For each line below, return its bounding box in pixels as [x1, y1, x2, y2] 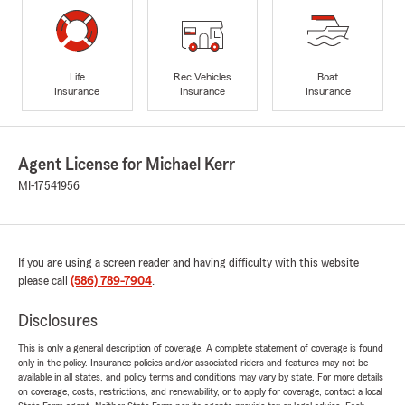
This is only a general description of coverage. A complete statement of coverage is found [18, 343, 383, 354]
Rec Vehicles [173, 71, 231, 82]
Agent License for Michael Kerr [18, 155, 235, 174]
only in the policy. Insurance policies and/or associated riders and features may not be [18, 357, 368, 369]
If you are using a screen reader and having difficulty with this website [18, 257, 359, 270]
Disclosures [18, 312, 98, 331]
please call [18, 275, 71, 288]
